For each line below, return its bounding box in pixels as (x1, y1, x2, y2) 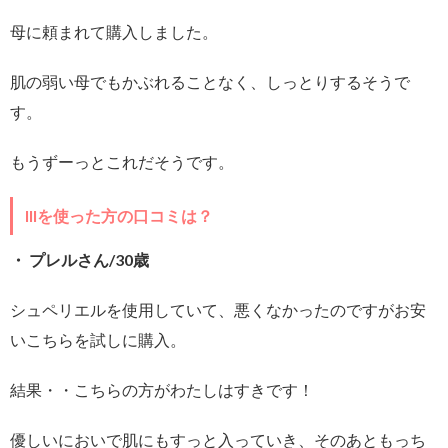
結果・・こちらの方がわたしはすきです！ (10, 380, 314, 399)
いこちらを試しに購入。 (10, 330, 186, 349)
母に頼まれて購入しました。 (10, 22, 218, 41)
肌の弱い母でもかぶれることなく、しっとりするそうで (10, 72, 410, 91)
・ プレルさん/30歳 (10, 250, 149, 269)
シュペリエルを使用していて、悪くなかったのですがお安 (10, 300, 426, 319)
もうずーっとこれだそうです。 (10, 152, 234, 171)
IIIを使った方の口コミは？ (25, 206, 213, 225)
